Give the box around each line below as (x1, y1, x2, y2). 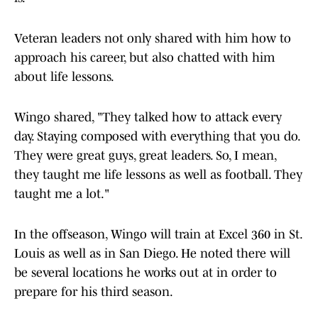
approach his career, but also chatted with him (14, 50, 275, 65)
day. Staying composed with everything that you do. (14, 129, 300, 144)
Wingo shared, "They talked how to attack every (14, 110, 282, 125)
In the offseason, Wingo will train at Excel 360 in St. (14, 227, 302, 242)
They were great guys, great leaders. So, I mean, (14, 148, 276, 163)
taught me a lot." (14, 187, 109, 202)
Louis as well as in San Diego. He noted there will (14, 246, 290, 261)
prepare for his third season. (14, 285, 173, 300)
